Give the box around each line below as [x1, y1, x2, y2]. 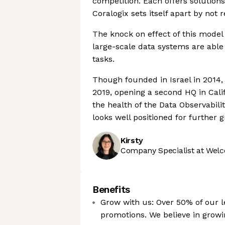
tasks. [92, 54, 115, 64]
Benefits [92, 184, 130, 195]
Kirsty [121, 136, 144, 145]
